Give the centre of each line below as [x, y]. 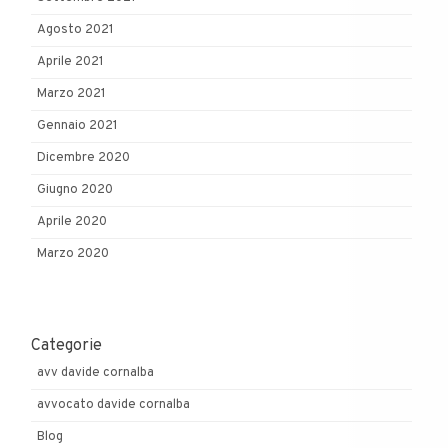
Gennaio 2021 [77, 126]
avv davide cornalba [95, 372]
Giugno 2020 [75, 190]
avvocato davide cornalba [113, 404]
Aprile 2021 [70, 62]
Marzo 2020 [73, 254]
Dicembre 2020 [83, 158]
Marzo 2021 [71, 94]
